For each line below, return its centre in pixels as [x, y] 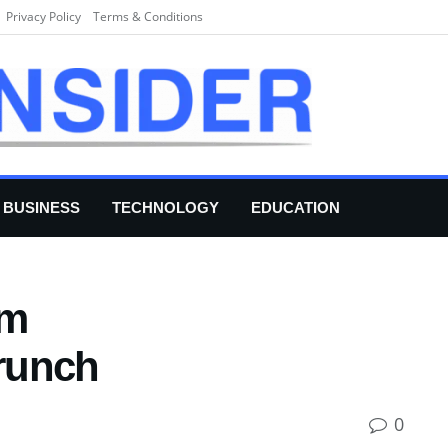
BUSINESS [41, 207]
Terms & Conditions [148, 16]
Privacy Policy [43, 16]
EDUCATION [295, 207]
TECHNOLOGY [165, 207]
